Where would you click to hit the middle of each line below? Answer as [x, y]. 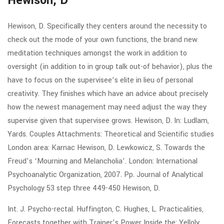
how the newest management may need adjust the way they [107, 107]
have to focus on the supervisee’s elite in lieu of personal [100, 80]
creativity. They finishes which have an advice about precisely [108, 94]
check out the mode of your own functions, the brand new [102, 40]
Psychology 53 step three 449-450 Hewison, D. [84, 188]
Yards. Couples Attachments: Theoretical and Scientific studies [111, 134]
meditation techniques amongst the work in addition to [97, 53]
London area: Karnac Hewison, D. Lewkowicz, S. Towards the [106, 148]
